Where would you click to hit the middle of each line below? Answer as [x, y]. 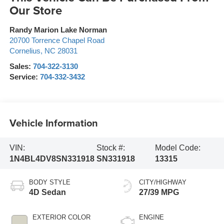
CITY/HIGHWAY [163, 182]
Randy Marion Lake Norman [58, 30]
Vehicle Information [53, 122]
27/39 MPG [159, 192]
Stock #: [110, 147]
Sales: [21, 67]
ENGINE [151, 217]
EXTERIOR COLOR [61, 217]
